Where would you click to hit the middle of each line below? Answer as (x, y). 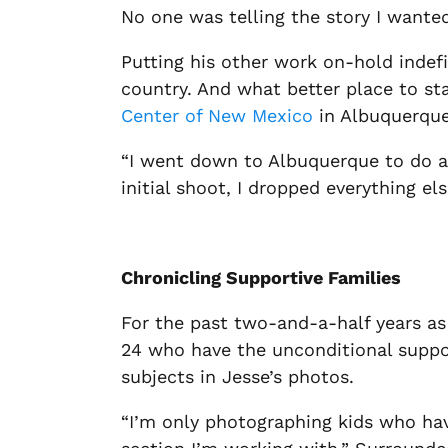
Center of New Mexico (217, 115)
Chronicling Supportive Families (261, 277)
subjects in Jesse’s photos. (238, 376)
